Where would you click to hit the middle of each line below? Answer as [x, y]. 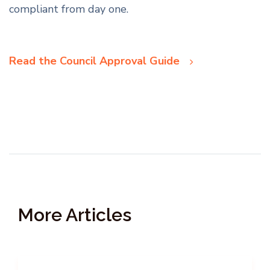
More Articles [75, 215]
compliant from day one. [69, 9]
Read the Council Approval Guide [96, 61]
